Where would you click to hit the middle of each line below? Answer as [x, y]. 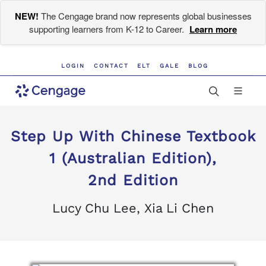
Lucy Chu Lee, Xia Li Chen [133, 208]
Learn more [213, 29]
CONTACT [111, 66]
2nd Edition [133, 180]
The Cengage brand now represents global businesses [145, 16]
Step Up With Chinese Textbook [133, 136]
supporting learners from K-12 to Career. [108, 29]
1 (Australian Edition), [133, 158]
